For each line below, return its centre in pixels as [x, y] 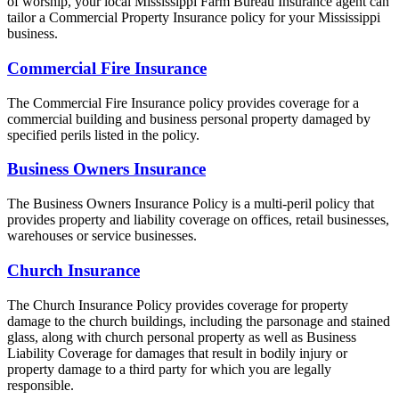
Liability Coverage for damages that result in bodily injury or [177, 353]
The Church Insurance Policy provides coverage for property [178, 305]
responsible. [41, 385]
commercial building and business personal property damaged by [189, 118]
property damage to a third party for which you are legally [169, 369]
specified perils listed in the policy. [103, 134]
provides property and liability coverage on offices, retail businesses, [198, 220]
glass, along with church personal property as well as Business [182, 337]
